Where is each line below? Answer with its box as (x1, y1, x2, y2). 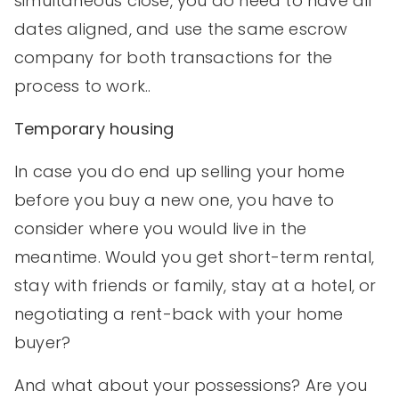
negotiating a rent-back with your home (14, 302, 344, 325)
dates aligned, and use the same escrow (14, 17, 348, 40)
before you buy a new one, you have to (14, 188, 335, 211)
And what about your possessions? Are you (14, 373, 368, 396)
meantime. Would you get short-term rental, (14, 245, 375, 268)
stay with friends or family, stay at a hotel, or (14, 273, 377, 297)
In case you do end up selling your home (14, 159, 345, 183)
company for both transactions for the (14, 45, 333, 69)
